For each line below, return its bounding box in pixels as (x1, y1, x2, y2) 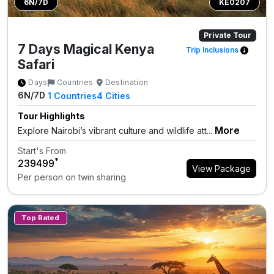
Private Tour (204, 31, 252, 40)
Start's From (18, 146, 66, 157)
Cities (105, 91, 130, 102)
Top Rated (21, 213, 60, 223)
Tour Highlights (18, 111, 85, 122)
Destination (105, 78, 149, 87)
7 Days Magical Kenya (18, 42, 154, 57)
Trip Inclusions (186, 45, 241, 55)
